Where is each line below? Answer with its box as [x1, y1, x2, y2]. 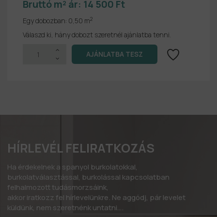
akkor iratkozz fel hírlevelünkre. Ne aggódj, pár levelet [7, 192, 186, 203]
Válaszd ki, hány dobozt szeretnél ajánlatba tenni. [23, 30, 171, 40]
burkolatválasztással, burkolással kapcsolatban [7, 172, 170, 183]
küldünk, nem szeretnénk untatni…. [7, 202, 124, 213]
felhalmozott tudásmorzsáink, [7, 182, 108, 193]
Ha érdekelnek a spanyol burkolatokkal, [7, 162, 138, 172]
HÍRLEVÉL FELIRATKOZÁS [7, 139, 155, 157]
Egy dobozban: [23, 16, 68, 26]
